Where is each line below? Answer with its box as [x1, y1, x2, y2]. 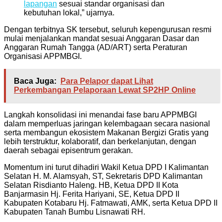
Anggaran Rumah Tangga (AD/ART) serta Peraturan [4, 43, 187, 52]
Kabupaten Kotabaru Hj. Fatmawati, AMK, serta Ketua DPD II [4, 198, 218, 207]
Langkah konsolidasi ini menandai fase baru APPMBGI [4, 110, 197, 119]
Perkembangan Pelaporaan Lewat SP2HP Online [14, 85, 196, 94]
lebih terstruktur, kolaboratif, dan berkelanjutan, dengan [4, 137, 196, 146]
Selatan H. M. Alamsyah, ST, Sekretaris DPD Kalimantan [4, 171, 203, 180]
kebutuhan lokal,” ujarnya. [24, 8, 114, 17]
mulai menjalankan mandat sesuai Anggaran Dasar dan [4, 34, 199, 43]
